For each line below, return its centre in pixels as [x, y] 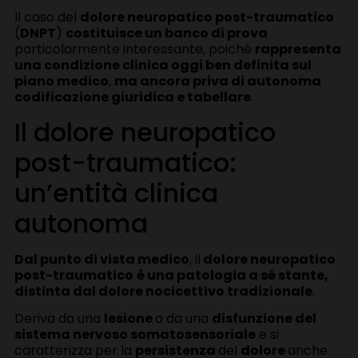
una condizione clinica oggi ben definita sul [163, 66]
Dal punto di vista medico [101, 259]
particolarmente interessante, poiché [134, 50]
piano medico [61, 82]
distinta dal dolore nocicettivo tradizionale [163, 291]
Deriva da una [59, 319]
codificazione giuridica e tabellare [132, 97]
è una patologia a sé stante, [232, 275]
